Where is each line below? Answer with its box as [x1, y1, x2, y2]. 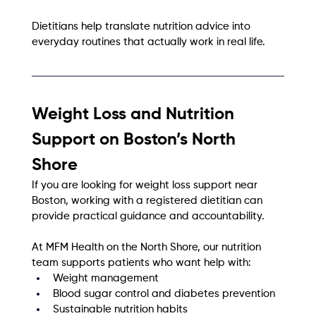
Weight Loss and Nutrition [31, 106, 238, 123]
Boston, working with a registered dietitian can [31, 195, 265, 207]
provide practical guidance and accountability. [31, 211, 265, 222]
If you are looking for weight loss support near [31, 180, 260, 191]
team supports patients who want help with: [31, 257, 251, 269]
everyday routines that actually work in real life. [31, 37, 265, 48]
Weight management [52, 273, 159, 284]
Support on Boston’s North [31, 131, 240, 149]
